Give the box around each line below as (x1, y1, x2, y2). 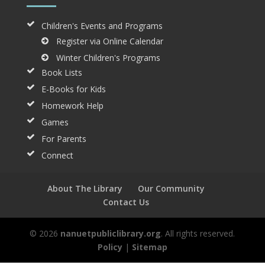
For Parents (41, 133, 86, 145)
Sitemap (131, 241, 167, 253)
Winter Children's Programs (56, 52, 160, 64)
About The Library (47, 183, 122, 195)
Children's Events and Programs (41, 20, 163, 32)
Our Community (137, 183, 205, 195)
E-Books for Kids (41, 83, 106, 95)
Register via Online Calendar (56, 35, 163, 47)
